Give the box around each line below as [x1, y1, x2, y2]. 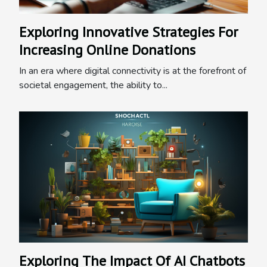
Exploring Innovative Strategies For [19, 23, 238, 42]
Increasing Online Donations [19, 41, 195, 60]
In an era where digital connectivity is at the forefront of [19, 64, 246, 78]
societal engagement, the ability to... [19, 79, 167, 92]
